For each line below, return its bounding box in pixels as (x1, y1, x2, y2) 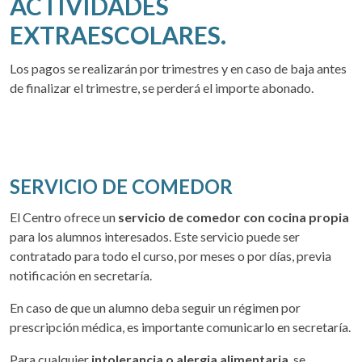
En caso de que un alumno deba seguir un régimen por (10, 300, 301, 316)
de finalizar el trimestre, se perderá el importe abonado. (10, 80, 314, 96)
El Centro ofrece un (10, 209, 118, 225)
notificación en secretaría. (10, 267, 152, 284)
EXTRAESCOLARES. (10, 20, 226, 50)
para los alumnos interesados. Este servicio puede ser (10, 229, 300, 245)
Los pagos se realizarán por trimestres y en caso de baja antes (10, 61, 347, 77)
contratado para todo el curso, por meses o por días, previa (10, 248, 331, 264)
